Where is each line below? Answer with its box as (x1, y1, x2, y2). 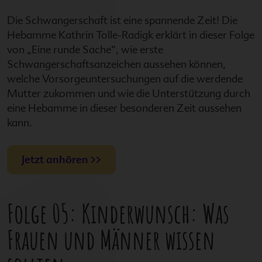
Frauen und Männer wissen (7, 222, 215, 256)
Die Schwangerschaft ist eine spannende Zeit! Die (7, 13, 237, 26)
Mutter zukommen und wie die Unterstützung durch (7, 87, 250, 99)
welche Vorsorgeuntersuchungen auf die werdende (7, 72, 243, 85)
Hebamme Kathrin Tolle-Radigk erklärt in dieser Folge (7, 28, 254, 41)
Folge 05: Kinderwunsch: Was (7, 196, 229, 230)
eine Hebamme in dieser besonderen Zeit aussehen (7, 101, 242, 114)
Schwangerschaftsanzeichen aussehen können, (7, 57, 226, 70)
